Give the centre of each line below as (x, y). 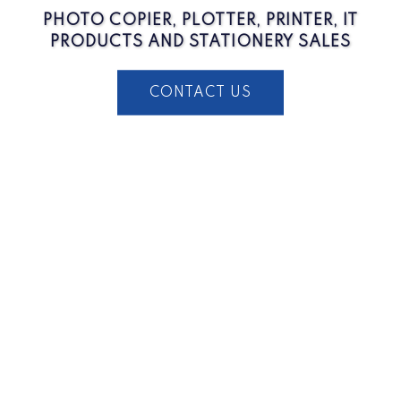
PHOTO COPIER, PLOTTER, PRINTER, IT (200, 20)
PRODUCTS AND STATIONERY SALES (200, 42)
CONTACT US (200, 93)
